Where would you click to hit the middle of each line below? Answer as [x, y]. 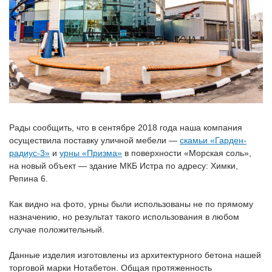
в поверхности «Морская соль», [187, 153]
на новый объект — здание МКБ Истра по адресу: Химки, [124, 165]
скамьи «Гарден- [213, 140]
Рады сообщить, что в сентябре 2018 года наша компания [126, 127]
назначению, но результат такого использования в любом [124, 216]
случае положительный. [57, 229]
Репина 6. [29, 178]
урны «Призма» [91, 153]
